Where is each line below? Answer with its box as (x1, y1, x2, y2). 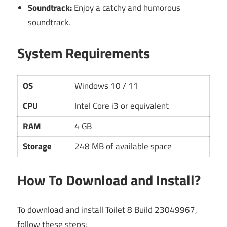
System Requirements (17, 42, 150, 64)
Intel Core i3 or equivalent (74, 99, 169, 113)
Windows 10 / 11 (74, 79, 139, 93)
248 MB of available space (74, 140, 172, 154)
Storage (23, 140, 52, 154)
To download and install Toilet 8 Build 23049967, (17, 203, 197, 217)
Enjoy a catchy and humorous (72, 1, 181, 15)
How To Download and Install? (17, 169, 201, 191)
